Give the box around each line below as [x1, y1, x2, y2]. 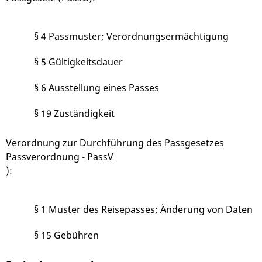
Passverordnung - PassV [6, 150, 113, 164]
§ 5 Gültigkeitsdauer [34, 56, 123, 69]
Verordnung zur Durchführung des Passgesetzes [6, 136, 224, 150]
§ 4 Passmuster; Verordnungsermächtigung [34, 30, 229, 43]
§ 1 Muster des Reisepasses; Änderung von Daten [34, 203, 253, 216]
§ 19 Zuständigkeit [34, 107, 115, 120]
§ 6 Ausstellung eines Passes [34, 81, 159, 95]
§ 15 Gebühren [34, 229, 99, 242]
